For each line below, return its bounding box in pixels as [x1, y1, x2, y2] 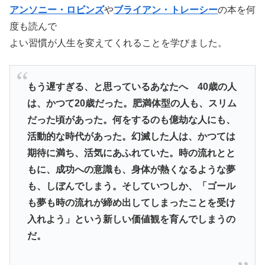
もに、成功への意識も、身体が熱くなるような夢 [27, 164, 235, 175]
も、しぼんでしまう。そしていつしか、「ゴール [27, 181, 235, 192]
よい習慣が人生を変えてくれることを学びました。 [9, 38, 227, 49]
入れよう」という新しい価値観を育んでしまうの [27, 214, 235, 225]
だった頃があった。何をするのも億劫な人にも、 [27, 115, 235, 125]
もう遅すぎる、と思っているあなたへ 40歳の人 [27, 82, 237, 92]
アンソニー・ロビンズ [9, 5, 104, 15]
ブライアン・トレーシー [114, 5, 218, 15]
